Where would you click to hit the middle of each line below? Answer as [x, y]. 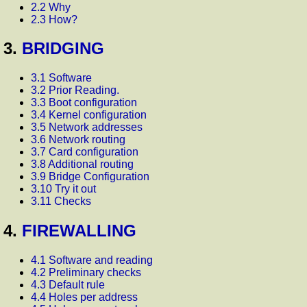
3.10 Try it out [63, 189]
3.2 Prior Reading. [75, 90]
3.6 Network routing [78, 140]
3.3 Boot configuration [84, 103]
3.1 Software [61, 78]
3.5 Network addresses [87, 127]
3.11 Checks [61, 201]
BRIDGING [63, 49]
